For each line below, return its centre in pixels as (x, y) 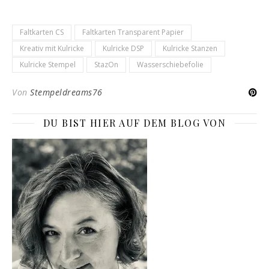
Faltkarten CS (42, 32)
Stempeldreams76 (66, 92)
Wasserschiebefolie (170, 65)
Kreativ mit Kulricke (52, 49)
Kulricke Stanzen (190, 49)
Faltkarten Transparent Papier (133, 32)
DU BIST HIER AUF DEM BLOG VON (134, 123)
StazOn (106, 65)
